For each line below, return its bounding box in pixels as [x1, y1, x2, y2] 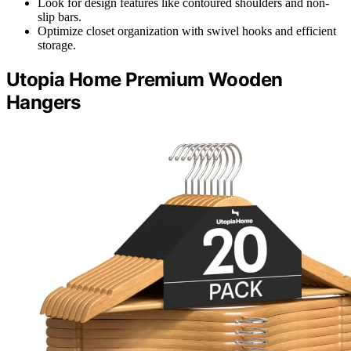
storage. [38, 38, 76, 52]
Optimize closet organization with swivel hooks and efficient [38, 24, 336, 38]
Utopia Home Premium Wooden [6, 67, 283, 91]
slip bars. [38, 9, 81, 24]
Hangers [6, 90, 81, 114]
